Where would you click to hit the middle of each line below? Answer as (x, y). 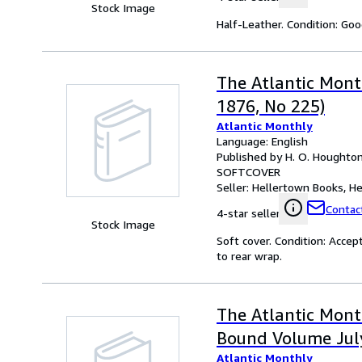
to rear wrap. (249, 256)
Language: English (262, 141)
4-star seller (248, 213)
